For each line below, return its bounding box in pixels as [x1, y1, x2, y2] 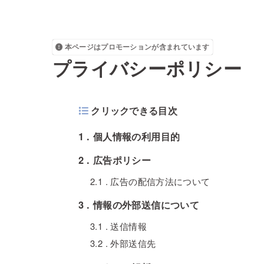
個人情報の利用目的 [93, 129, 180, 143]
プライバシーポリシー [52, 54, 242, 81]
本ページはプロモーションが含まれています [64, 41, 210, 52]
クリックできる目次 [91, 103, 177, 117]
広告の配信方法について [110, 174, 210, 187]
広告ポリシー [93, 153, 151, 167]
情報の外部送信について [93, 197, 200, 212]
